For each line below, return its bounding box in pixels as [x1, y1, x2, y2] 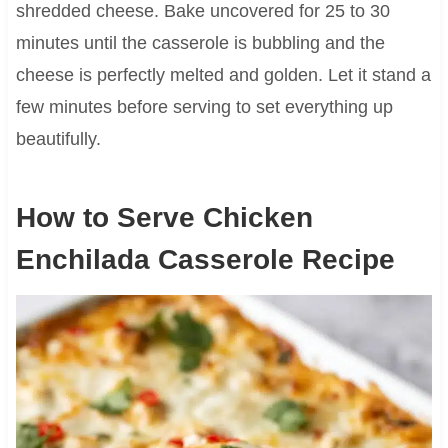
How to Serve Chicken [15, 202, 313, 234]
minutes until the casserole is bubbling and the [15, 33, 385, 54]
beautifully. [15, 129, 101, 150]
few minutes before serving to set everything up [15, 97, 393, 118]
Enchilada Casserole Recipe [15, 244, 395, 276]
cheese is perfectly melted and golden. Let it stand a [15, 65, 431, 86]
